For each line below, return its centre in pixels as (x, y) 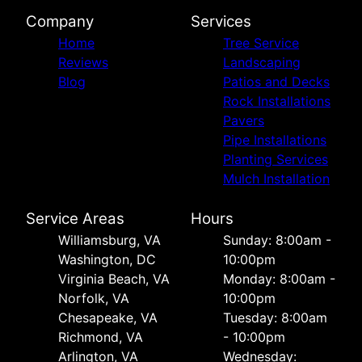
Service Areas (75, 219)
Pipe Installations (275, 140)
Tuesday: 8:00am (275, 318)
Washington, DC (107, 260)
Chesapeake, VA (108, 318)
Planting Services (276, 160)
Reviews (83, 63)
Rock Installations (277, 101)
